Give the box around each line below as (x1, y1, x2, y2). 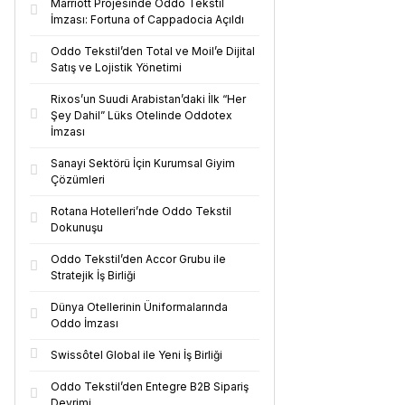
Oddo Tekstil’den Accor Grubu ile (51, 252, 226, 266)
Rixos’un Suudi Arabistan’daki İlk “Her (51, 92, 246, 106)
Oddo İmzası (51, 316, 118, 330)
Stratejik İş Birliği (51, 268, 136, 282)
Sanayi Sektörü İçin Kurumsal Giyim (51, 156, 235, 170)
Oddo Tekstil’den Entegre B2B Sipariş (51, 380, 249, 393)
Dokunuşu (51, 221, 103, 234)
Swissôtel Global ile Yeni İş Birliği (51, 348, 222, 362)
